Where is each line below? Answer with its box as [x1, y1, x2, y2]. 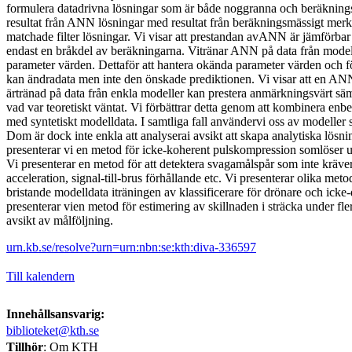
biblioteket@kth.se [6, 323, 99, 337]
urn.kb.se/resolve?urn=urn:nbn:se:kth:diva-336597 [6, 240, 256, 254]
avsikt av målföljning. [6, 213, 113, 227]
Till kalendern [6, 269, 75, 283]
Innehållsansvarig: [6, 306, 104, 321]
